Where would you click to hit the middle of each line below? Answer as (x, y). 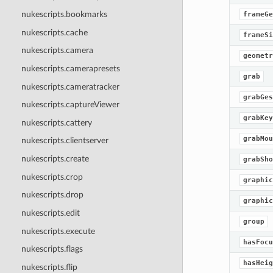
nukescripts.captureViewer (70, 105)
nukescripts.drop (52, 195)
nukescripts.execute (58, 231)
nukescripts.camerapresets (70, 68)
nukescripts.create (55, 159)
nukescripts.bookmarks (64, 14)
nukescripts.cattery (56, 122)
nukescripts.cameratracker (70, 87)
